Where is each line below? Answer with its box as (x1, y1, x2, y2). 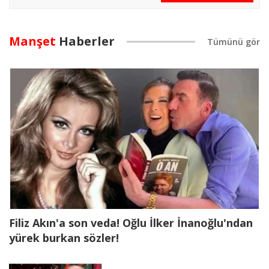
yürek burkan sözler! (9, 231, 119, 246)
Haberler (56, 32, 115, 49)
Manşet (9, 32, 56, 49)
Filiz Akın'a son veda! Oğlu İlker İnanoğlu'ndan (9, 216, 253, 231)
